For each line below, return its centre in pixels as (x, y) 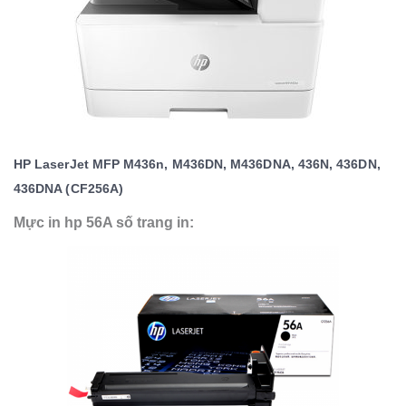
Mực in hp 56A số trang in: (104, 222)
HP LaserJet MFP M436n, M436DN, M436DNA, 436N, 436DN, (197, 164)
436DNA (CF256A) (69, 188)
